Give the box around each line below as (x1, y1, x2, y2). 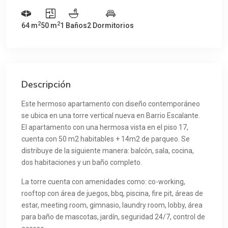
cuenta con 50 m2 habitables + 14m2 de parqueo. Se (21, 134, 190, 143)
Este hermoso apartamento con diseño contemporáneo (21, 99, 200, 108)
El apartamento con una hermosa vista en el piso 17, (21, 123, 188, 131)
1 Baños (60, 21, 87, 30)
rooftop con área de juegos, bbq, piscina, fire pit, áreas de (21, 189, 203, 197)
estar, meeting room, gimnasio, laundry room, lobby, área (21, 201, 203, 209)
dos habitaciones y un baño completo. (21, 158, 142, 166)
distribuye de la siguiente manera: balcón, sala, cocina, (21, 146, 194, 155)
